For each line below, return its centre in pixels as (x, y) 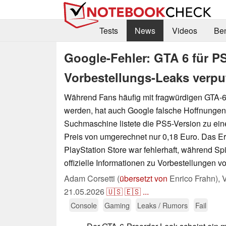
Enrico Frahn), (195, 178)
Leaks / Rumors (162, 205)
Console (84, 205)
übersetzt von (144, 178)
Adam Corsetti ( (92, 178)
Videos (184, 31)
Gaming (117, 205)
